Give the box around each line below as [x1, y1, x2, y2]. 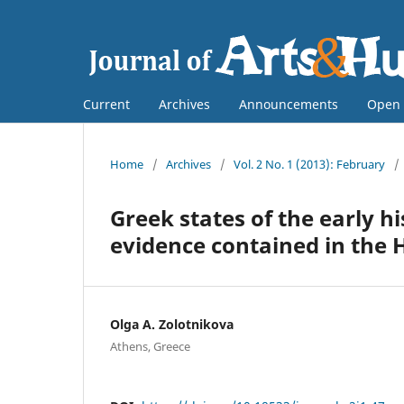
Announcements [239, 95, 338, 113]
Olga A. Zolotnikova [110, 315, 234, 333]
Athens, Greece [110, 337, 190, 354]
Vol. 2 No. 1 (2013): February [234, 155, 385, 172]
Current [83, 95, 130, 113]
